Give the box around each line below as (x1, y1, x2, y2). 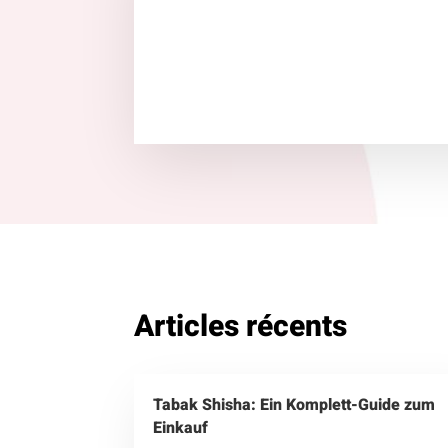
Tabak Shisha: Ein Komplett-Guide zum (153, 392, 436, 417)
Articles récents (134, 304, 348, 349)
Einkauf (153, 415, 209, 440)
